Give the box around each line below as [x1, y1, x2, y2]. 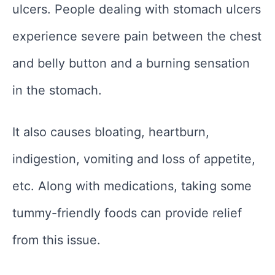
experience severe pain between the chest [12, 28, 261, 44]
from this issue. [12, 232, 101, 247]
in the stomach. [12, 82, 102, 98]
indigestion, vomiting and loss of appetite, [12, 151, 255, 166]
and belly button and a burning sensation [12, 55, 250, 71]
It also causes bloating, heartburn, [12, 124, 209, 139]
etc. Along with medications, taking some [12, 178, 252, 193]
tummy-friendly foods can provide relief [12, 205, 242, 220]
